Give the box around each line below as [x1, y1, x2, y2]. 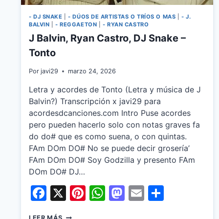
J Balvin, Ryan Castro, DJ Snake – [29, 32, 186, 44]
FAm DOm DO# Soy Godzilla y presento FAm [29, 155, 195, 165]
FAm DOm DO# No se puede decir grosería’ [29, 143, 190, 153]
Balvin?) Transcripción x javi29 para [29, 96, 161, 107]
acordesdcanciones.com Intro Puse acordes [29, 108, 191, 118]
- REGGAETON [55, 21, 97, 28]
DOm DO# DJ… [29, 167, 85, 177]
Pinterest [86, 183, 153, 203]
